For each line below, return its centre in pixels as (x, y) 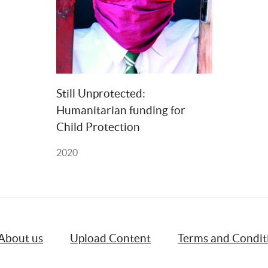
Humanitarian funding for (121, 110)
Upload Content (110, 238)
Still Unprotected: (100, 94)
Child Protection (98, 127)
